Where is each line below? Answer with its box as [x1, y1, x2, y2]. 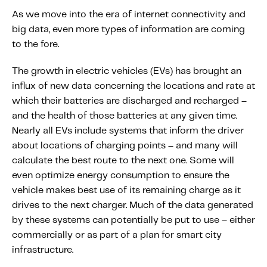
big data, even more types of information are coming [12, 25, 245, 34]
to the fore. [12, 40, 59, 49]
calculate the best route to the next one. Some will [12, 156, 234, 165]
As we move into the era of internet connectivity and [12, 10, 246, 19]
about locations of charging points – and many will [12, 141, 238, 150]
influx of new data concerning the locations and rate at [12, 82, 255, 91]
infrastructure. [12, 246, 73, 254]
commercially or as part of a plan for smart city [12, 231, 222, 240]
